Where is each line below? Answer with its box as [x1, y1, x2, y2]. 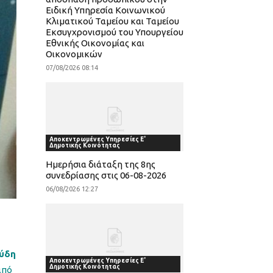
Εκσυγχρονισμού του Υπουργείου [45, 26, 183, 37]
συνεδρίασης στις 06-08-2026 [45, 170, 166, 181]
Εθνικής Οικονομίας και [45, 37, 144, 48]
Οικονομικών [45, 48, 102, 59]
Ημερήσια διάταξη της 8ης [45, 159, 155, 170]
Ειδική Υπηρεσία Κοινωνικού [45, 4, 165, 15]
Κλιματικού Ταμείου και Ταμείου [45, 15, 179, 26]
